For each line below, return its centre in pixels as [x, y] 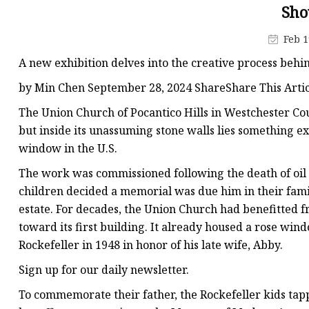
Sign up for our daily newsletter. [104, 270]
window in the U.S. [68, 149]
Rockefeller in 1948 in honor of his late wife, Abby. [151, 245]
